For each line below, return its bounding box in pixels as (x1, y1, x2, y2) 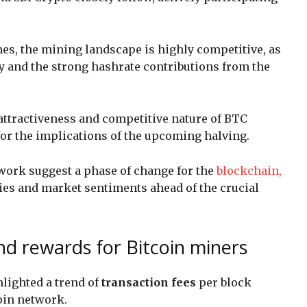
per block (196, 275, 251, 289)
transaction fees (101, 275, 196, 289)
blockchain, (217, 163, 282, 177)
